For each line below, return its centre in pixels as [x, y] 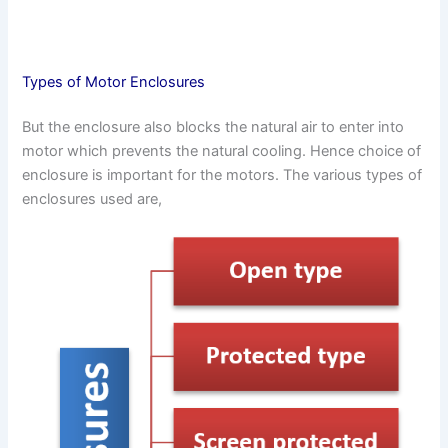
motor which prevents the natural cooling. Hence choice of [222, 151]
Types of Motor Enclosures [114, 81]
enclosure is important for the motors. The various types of [222, 175]
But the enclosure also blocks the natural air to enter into [213, 127]
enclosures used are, [92, 199]
